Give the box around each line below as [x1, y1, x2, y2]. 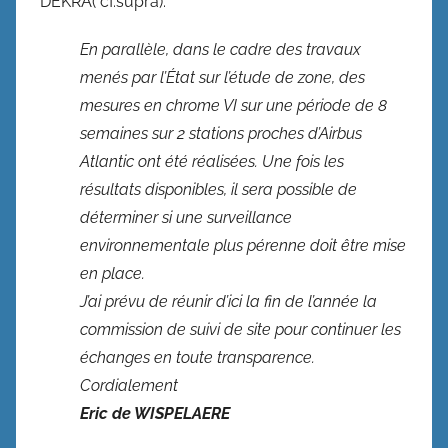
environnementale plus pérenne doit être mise [80, 235, 406, 255]
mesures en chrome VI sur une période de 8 [80, 95, 387, 115]
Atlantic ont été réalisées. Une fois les [80, 151, 344, 171]
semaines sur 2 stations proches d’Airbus [80, 123, 362, 143]
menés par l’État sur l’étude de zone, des [80, 67, 365, 87]
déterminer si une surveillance [80, 207, 292, 227]
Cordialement [80, 375, 178, 395]
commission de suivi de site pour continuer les [80, 319, 401, 339]
